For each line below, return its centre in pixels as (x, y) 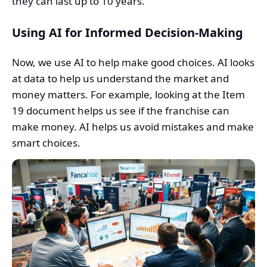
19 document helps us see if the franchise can (121, 111)
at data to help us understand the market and (120, 79)
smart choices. (46, 143)
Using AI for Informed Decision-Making (128, 33)
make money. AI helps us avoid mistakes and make (133, 127)
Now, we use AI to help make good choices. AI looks (133, 63)
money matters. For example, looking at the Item (128, 95)
